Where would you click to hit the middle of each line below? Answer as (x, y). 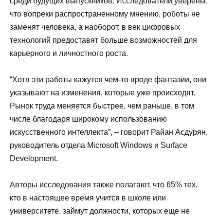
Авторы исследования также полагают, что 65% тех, (104, 184)
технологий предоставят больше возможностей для (103, 40)
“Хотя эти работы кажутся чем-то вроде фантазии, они (108, 79)
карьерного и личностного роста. (69, 53)
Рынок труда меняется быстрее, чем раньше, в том (102, 106)
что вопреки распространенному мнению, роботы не (105, 14)
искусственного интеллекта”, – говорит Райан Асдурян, (109, 132)
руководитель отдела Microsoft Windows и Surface (99, 145)
